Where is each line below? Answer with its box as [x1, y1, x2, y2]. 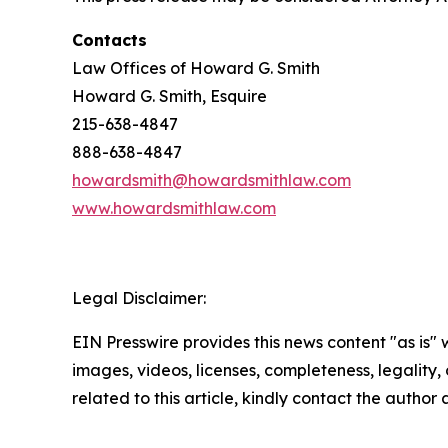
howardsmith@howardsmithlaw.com [72, 170, 351, 190]
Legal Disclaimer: [72, 288, 206, 308]
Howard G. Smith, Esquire [72, 86, 267, 106]
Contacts [72, 30, 147, 50]
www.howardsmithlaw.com [72, 198, 276, 218]
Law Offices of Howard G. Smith [72, 58, 320, 78]
